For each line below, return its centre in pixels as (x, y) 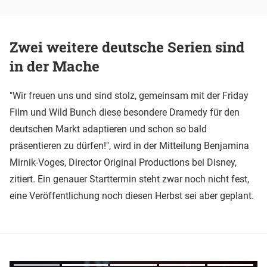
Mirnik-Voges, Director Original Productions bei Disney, (123, 162)
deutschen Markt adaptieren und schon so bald (108, 129)
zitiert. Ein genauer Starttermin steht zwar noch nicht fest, (129, 179)
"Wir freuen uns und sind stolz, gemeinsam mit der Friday (129, 95)
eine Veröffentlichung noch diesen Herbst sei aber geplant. (132, 195)
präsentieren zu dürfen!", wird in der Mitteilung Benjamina (129, 145)
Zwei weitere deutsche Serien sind (127, 47)
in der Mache (55, 66)
